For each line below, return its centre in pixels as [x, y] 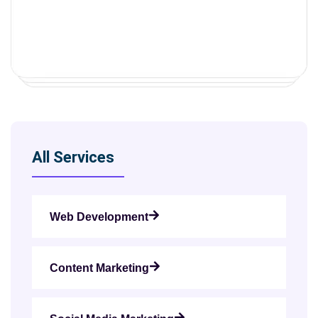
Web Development [99, 217]
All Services [73, 158]
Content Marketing [99, 268]
